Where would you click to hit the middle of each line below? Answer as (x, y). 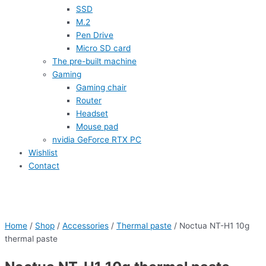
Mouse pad (97, 126)
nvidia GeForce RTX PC (97, 139)
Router (89, 100)
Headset (92, 113)
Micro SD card (103, 48)
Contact (44, 165)
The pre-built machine (94, 61)
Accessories (85, 226)
